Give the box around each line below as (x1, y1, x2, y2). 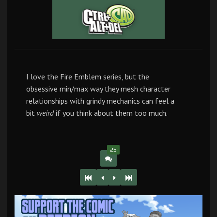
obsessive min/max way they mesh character (26, 84, 170, 94)
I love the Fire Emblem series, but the (26, 72, 149, 82)
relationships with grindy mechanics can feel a (26, 96, 174, 106)
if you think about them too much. (54, 108, 168, 118)
